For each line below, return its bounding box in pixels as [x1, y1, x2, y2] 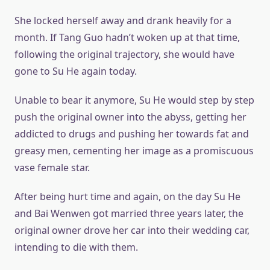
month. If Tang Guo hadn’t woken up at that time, [14, 31, 240, 44]
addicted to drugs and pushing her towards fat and [14, 127, 249, 140]
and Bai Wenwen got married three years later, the [14, 207, 243, 220]
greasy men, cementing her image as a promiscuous [14, 144, 254, 157]
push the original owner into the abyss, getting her [14, 110, 246, 124]
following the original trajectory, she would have [14, 48, 234, 61]
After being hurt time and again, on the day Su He [14, 190, 240, 203]
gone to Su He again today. [14, 64, 137, 78]
